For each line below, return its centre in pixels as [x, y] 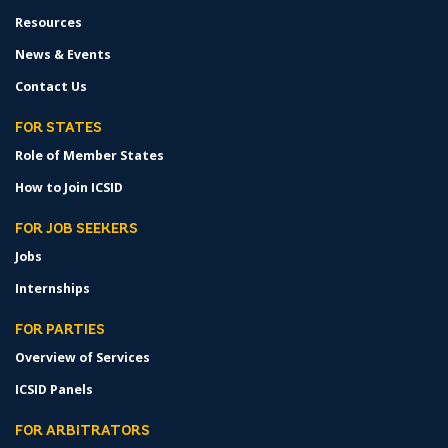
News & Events [63, 54]
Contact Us [51, 86]
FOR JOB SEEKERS [76, 229]
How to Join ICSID [69, 187]
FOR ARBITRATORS [82, 431]
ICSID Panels [54, 389]
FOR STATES [58, 128]
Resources [48, 22]
